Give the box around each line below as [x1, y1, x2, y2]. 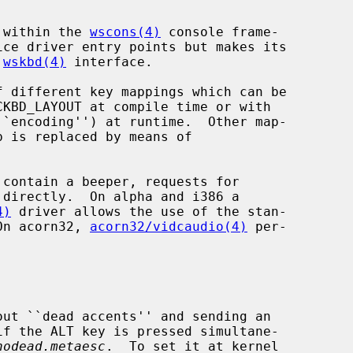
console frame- [161, 24, 279, 39]
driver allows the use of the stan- [11, 203, 287, 219]
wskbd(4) [3, 54, 66, 69]
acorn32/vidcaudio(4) [90, 218, 247, 234]
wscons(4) [90, 24, 161, 39]
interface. [66, 54, 153, 69]
